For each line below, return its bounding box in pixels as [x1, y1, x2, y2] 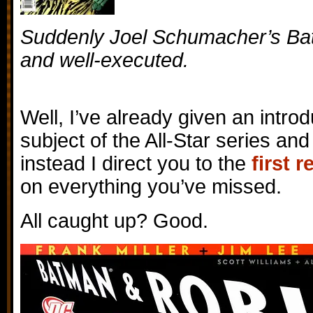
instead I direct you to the [20, 152, 252, 175]
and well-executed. [20, 49, 189, 71]
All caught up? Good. [20, 210, 208, 232]
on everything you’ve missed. [20, 175, 282, 198]
